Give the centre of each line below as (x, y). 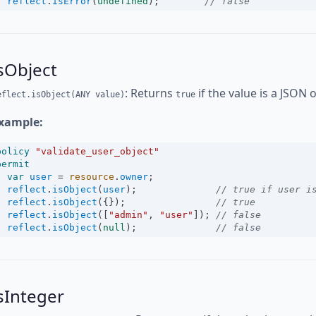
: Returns (150, 93)
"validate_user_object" (97, 151)
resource (92, 177)
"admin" (128, 215)
